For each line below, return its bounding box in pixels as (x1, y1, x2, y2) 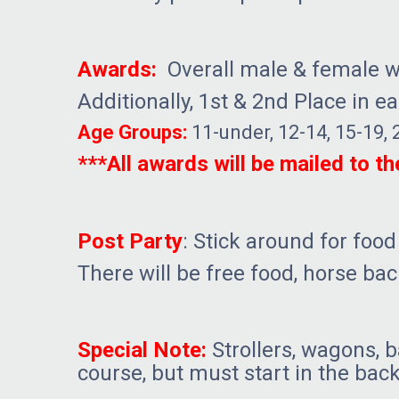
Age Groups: (77, 121, 187, 144)
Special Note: (77, 337, 207, 362)
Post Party (77, 228, 183, 254)
